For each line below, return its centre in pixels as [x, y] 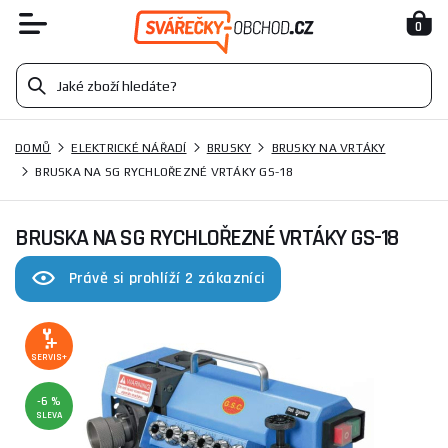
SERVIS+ [49, 357]
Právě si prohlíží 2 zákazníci [167, 278]
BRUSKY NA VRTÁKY [328, 148]
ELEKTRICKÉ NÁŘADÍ [129, 148]
